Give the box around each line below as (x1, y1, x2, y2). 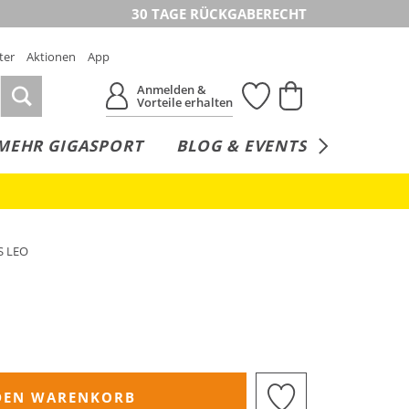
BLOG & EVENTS (175, 135, 307, 156)
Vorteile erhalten (137, 94, 234, 110)
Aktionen (26, 48, 76, 65)
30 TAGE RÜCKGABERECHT (131, 5, 307, 23)
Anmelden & (137, 81, 207, 98)
